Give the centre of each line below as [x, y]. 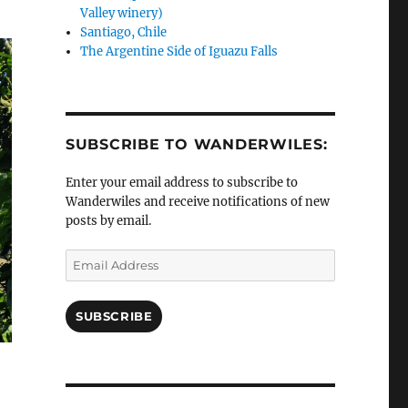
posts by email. [108, 221]
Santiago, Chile [124, 33]
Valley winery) [122, 14]
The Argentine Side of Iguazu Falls [179, 52]
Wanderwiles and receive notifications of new [197, 202]
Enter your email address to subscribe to [181, 183]
